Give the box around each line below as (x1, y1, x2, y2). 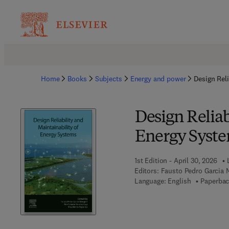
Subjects (95, 74, 122, 83)
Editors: (134, 166, 159, 175)
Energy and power (130, 74, 186, 83)
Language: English (134, 176, 191, 186)
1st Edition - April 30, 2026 (134, 156, 217, 165)
